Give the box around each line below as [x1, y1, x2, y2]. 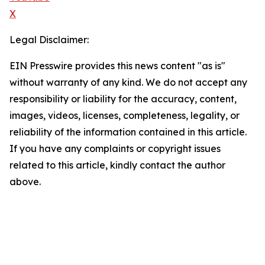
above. [9, 176, 41, 188]
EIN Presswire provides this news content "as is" [9, 60, 225, 72]
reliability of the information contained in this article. [9, 126, 247, 138]
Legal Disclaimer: [9, 34, 89, 46]
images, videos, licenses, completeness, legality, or [9, 109, 240, 122]
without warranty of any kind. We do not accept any [9, 76, 247, 89]
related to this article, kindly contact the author [9, 159, 225, 172]
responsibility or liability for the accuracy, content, [9, 93, 237, 105]
